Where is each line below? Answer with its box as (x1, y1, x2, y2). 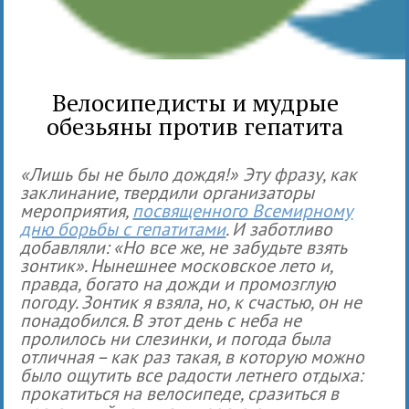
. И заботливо (225, 216, 333, 241)
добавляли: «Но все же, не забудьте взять (20, 235, 348, 259)
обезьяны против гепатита (47, 110, 344, 142)
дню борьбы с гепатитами (20, 216, 226, 241)
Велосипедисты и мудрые (51, 86, 339, 118)
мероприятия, (20, 198, 133, 223)
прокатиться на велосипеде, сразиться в (20, 381, 340, 405)
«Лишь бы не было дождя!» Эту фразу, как (20, 162, 358, 186)
